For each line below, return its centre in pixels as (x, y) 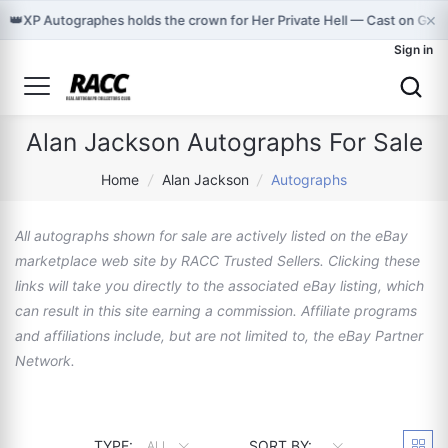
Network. (45, 360)
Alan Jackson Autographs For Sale (224, 142)
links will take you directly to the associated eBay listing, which (219, 285)
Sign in (413, 49)
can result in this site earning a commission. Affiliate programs (216, 310)
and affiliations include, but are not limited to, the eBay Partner (219, 335)
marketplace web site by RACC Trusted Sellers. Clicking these (217, 260)
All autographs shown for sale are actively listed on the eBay (211, 235)
